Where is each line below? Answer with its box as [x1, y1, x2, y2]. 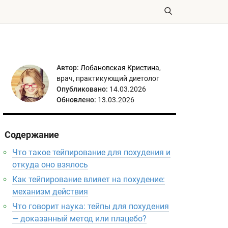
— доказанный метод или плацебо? [12, 214, 147, 223]
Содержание [5, 129, 59, 140]
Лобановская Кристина [80, 64, 159, 72]
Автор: [56, 64, 79, 72]
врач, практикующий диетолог [56, 74, 159, 82]
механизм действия [12, 187, 88, 196]
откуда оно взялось [12, 160, 88, 169]
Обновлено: [56, 96, 96, 104]
